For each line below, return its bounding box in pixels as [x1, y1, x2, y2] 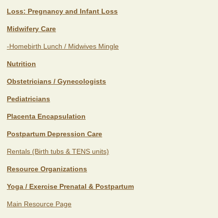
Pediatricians [7, 94, 50, 103]
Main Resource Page [7, 200, 72, 208]
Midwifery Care [7, 24, 56, 33]
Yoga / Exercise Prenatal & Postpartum [7, 182, 134, 190]
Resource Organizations [7, 164, 87, 173]
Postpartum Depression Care [7, 129, 102, 138]
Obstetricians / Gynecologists [7, 77, 106, 85]
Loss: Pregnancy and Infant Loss [7, 7, 118, 15]
